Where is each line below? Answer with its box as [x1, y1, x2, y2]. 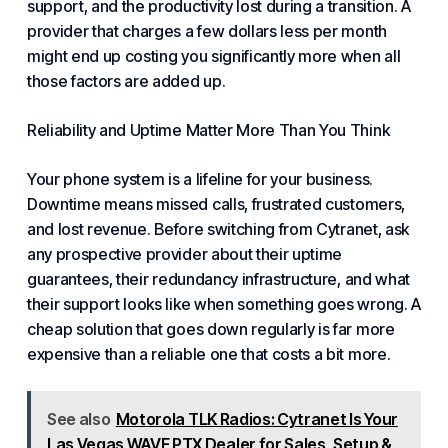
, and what [337, 269, 410, 289]
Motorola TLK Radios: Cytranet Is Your [115, 409, 398, 429]
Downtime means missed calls [26, 194, 245, 214]
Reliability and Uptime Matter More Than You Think [26, 120, 390, 140]
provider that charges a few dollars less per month [26, 21, 387, 41]
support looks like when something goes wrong [62, 294, 404, 314]
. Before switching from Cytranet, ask [146, 219, 409, 239]
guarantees [26, 269, 109, 289]
